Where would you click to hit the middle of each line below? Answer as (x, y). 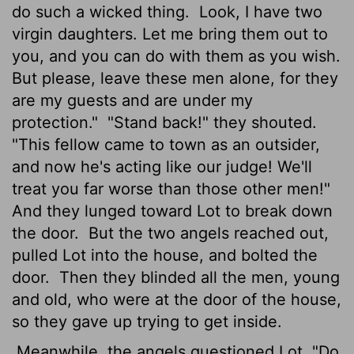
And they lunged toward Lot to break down (172, 211)
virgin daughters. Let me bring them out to (170, 34)
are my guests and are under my (132, 100)
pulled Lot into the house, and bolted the (165, 255)
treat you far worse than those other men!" (171, 188)
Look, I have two (258, 11)
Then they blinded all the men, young (197, 277)
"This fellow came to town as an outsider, (166, 144)
